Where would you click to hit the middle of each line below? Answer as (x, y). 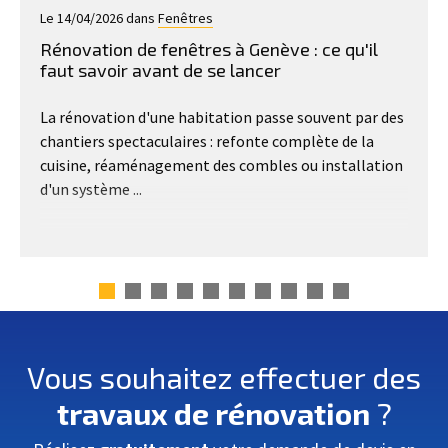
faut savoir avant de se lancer (160, 69)
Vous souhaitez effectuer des (224, 376)
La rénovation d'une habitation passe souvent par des (222, 116)
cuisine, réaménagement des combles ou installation (221, 164)
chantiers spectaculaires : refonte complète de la (207, 140)
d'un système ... (91, 188)
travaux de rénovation (213, 412)
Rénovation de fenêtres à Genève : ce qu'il (209, 48)
